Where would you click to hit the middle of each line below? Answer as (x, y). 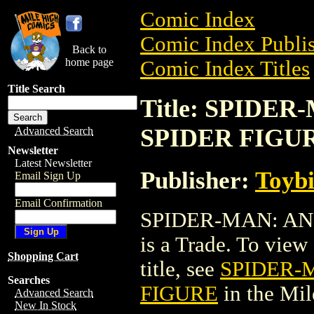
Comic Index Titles (225, 69)
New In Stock (46, 305)
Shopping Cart (43, 256)
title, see (180, 269)
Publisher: (198, 180)
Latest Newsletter (53, 163)
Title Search (36, 89)
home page (89, 62)
